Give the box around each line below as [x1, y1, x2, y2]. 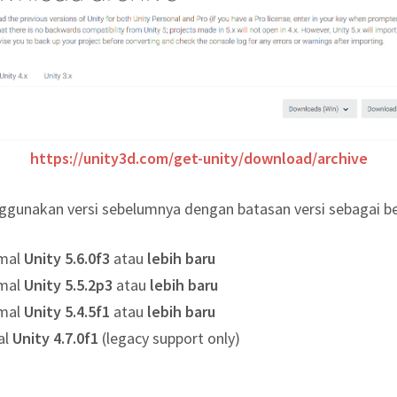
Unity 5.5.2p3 [20, 274, 113, 295]
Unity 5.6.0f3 [20, 247, 110, 269]
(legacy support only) [98, 327, 240, 348]
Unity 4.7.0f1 [9, 327, 98, 348]
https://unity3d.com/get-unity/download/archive [29, 148, 368, 169]
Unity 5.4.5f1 [20, 300, 110, 322]
